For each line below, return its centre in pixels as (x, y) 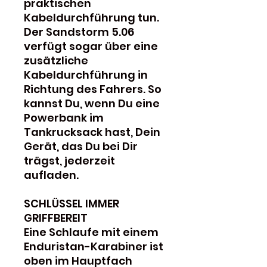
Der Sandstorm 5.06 (79, 32)
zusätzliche (56, 60)
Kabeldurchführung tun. (91, 17)
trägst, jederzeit (69, 160)
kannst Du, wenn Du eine (92, 103)
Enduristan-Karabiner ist (94, 246)
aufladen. (51, 175)
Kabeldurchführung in (86, 74)
